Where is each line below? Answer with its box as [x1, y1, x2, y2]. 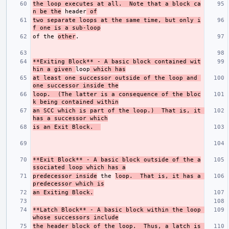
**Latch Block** [33, 206, 86, 213]
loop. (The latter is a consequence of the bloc [33, 90, 201, 98]
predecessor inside [33, 172, 97, 179]
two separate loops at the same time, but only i [33, 16, 201, 24]
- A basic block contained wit [94, 58, 201, 65]
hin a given [33, 65, 76, 73]
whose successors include [33, 214, 119, 221]
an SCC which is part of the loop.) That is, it [33, 107, 201, 114]
